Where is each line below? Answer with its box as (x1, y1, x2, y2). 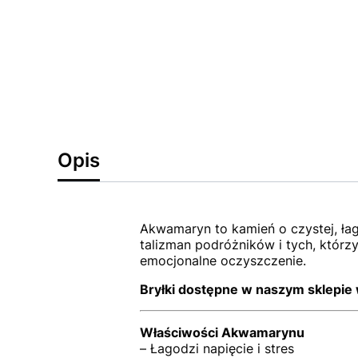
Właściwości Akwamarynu (139, 324, 304, 340)
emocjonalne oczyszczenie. (139, 253, 306, 268)
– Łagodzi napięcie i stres (139, 340, 294, 356)
